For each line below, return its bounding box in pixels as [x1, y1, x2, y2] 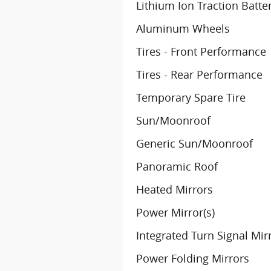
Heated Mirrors [136, 182, 213, 197]
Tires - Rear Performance [136, 67, 263, 82]
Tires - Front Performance [136, 44, 266, 59]
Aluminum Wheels [136, 21, 230, 36]
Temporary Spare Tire [136, 90, 246, 105]
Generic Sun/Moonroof [136, 136, 253, 151]
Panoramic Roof [136, 159, 218, 174]
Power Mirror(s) [136, 205, 215, 220]
